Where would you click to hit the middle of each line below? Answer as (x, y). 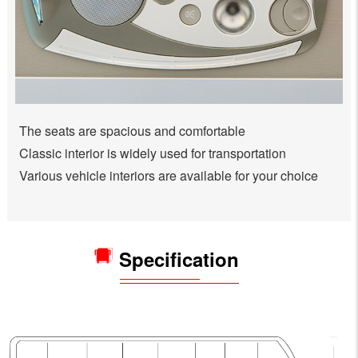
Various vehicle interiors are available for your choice (168, 175)
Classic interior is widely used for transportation (152, 153)
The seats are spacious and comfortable (132, 130)
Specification (179, 259)
